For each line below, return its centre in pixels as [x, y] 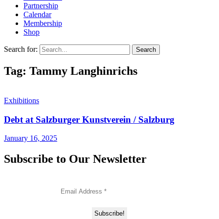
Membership [43, 23]
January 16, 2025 [31, 138]
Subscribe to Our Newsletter [75, 159]
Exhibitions [22, 100]
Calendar [37, 14]
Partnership [41, 6]
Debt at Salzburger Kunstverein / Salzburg [89, 119]
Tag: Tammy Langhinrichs [71, 71]
